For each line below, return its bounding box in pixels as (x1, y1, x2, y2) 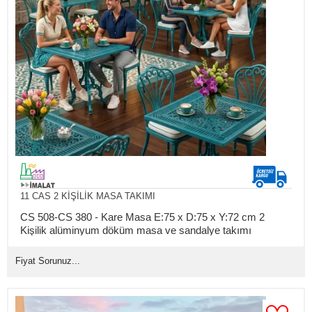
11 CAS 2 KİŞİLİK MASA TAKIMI (19, 190, 155, 201)
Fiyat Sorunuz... (15, 255, 80, 266)
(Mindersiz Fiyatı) (19, 237, 100, 249)
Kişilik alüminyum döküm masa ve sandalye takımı (19, 224, 251, 236)
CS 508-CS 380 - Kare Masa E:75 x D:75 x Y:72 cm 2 (19, 210, 265, 223)
